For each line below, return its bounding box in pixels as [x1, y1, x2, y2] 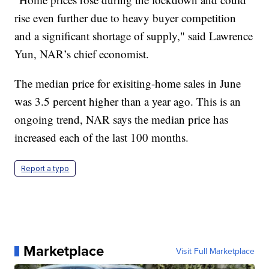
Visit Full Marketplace [175, 245, 255, 258]
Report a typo [21, 164, 70, 174]
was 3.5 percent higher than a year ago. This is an [14, 94, 241, 109]
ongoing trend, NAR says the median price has [14, 112, 229, 127]
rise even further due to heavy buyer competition [14, 10, 237, 26]
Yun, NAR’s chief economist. [14, 46, 150, 62]
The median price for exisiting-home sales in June [14, 76, 241, 91]
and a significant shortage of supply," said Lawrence [14, 28, 253, 44]
